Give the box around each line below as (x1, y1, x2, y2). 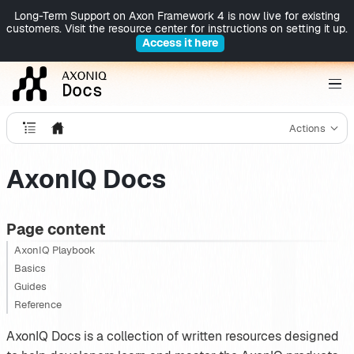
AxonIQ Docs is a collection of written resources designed (6, 327, 339, 345)
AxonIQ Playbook (14, 243, 96, 257)
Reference (14, 297, 62, 311)
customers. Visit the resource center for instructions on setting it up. (6, 21, 348, 36)
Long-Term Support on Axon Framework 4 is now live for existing (14, 9, 340, 23)
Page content (6, 220, 105, 239)
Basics (14, 261, 46, 275)
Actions (288, 121, 326, 135)
